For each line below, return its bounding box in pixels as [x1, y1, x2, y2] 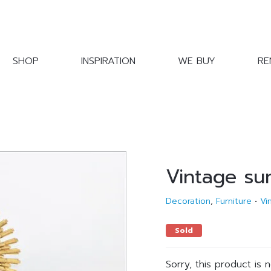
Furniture [216, 195, 252, 207]
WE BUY [178, 54, 215, 69]
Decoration [166, 195, 211, 207]
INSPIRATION [81, 54, 135, 69]
